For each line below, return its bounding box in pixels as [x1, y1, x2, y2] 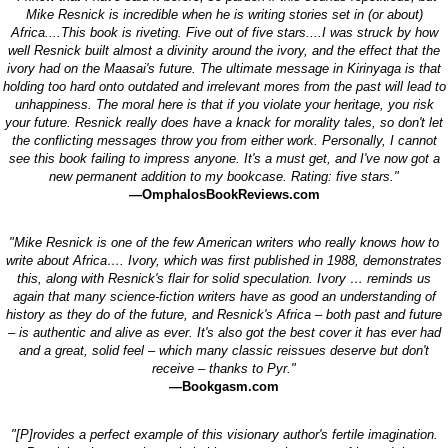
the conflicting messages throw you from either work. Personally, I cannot [11, 132, 437, 148]
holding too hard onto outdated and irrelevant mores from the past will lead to [2, 78, 446, 94]
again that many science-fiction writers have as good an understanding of [12, 288, 436, 304]
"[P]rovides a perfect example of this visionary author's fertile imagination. [10, 426, 438, 442]
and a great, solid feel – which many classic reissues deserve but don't [19, 342, 429, 358]
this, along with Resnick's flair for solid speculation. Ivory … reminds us [17, 270, 431, 286]
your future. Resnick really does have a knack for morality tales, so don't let [5, 114, 443, 130]
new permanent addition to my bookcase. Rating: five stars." [49, 168, 399, 184]
